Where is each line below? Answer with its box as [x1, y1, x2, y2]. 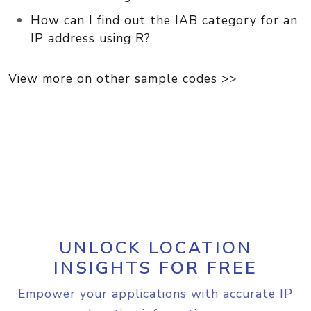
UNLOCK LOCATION [58, 235, 253, 260]
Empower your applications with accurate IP [18, 285, 293, 302]
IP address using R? [31, 29, 151, 47]
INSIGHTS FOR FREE [53, 255, 258, 280]
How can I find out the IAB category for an [31, 11, 298, 28]
